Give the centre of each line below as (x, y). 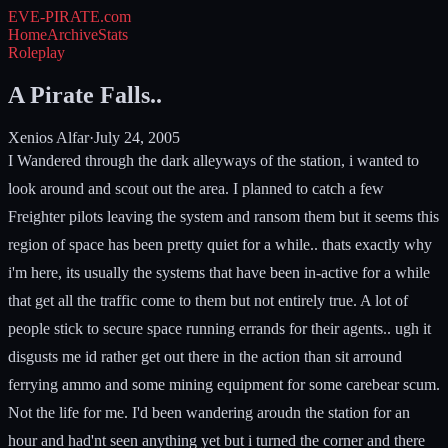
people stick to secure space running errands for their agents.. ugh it (219, 328)
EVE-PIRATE (54, 16)
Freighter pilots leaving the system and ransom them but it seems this (223, 216)
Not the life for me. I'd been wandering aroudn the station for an (209, 412)
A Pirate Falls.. (85, 94)
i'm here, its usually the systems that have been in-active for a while (219, 272)
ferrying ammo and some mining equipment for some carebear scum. (224, 384)
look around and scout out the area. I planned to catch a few (196, 188)
